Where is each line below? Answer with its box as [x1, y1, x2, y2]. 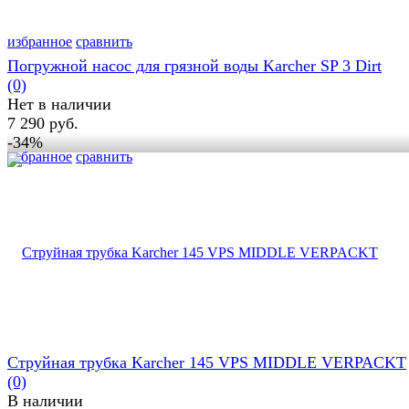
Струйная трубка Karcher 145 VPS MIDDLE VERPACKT [7, 353, 406, 372]
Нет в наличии [7, 95, 111, 114]
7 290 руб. [7, 114, 79, 133]
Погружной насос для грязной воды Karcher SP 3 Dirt [7, 57, 382, 76]
